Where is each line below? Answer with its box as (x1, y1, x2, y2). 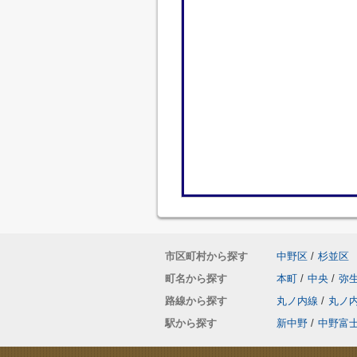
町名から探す (165, 273, 227, 284)
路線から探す (165, 295, 227, 307)
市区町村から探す (165, 250, 248, 262)
